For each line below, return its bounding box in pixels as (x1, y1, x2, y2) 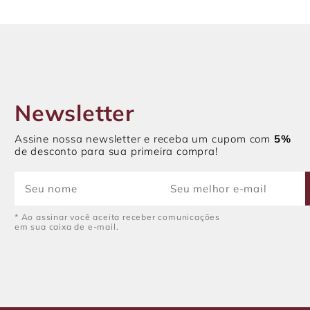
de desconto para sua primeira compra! (15, 144, 218, 158)
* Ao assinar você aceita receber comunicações (15, 211, 220, 222)
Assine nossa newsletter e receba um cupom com (15, 131, 274, 145)
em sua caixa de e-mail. (15, 221, 119, 232)
